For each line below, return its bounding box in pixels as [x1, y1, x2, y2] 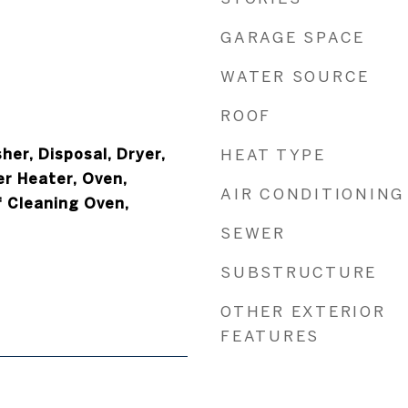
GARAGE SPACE [220, 28, 365, 46]
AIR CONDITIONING [220, 185, 404, 202]
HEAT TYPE [220, 146, 326, 163]
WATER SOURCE [220, 67, 370, 85]
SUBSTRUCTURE [220, 263, 377, 280]
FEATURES [220, 327, 320, 344]
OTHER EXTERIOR [220, 302, 386, 320]
